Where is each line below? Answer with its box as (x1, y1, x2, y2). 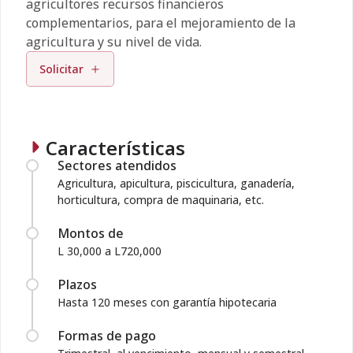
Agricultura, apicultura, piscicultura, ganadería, (58, 176, 295, 191)
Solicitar (39, 61, 84, 76)
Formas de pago (58, 327, 156, 344)
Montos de (58, 225, 124, 242)
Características (46, 135, 185, 161)
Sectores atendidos (58, 157, 176, 174)
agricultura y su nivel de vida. (26, 33, 202, 50)
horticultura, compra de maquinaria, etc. (58, 192, 264, 207)
